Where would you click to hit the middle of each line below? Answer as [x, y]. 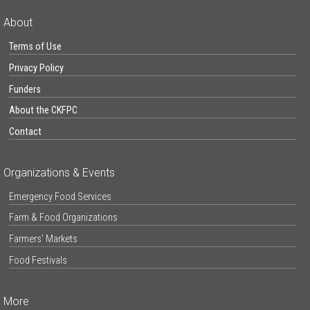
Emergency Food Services [60, 197]
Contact [25, 131]
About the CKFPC [43, 111]
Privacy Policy [36, 68]
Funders [25, 89]
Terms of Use [35, 47]
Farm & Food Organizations [63, 218]
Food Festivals [38, 260]
